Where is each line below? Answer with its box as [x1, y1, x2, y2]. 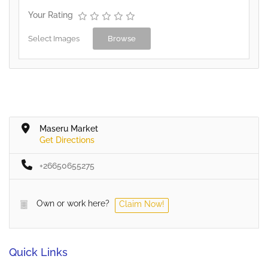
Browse [108, 34, 136, 44]
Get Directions [39, 135, 95, 145]
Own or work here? [36, 199, 109, 209]
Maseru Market [39, 124, 98, 134]
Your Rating [28, 10, 73, 20]
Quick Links [9, 246, 68, 259]
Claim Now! [119, 199, 165, 209]
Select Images [28, 34, 80, 44]
